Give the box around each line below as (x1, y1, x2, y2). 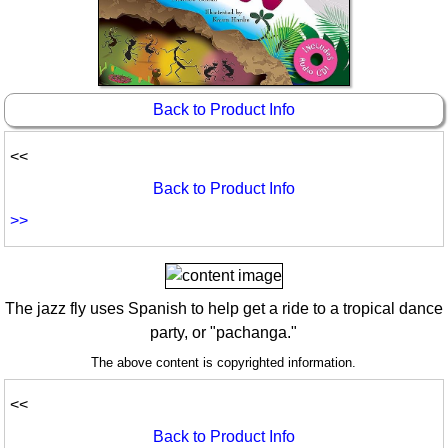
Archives (40, 92, 103, 109)
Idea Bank (40, 11, 113, 28)
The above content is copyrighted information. (91, 355, 357, 371)
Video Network (40, 65, 146, 82)
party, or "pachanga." (150, 324, 298, 342)
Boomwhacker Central (40, 38, 199, 55)
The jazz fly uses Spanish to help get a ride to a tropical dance (4, 300, 443, 318)
